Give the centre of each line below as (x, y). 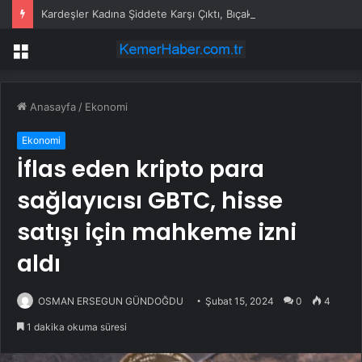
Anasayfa (51, 107)
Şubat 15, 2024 (240, 301)
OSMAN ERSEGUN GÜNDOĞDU (111, 301)
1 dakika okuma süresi (76, 327)
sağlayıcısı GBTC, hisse (150, 201)
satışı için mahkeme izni (157, 233)
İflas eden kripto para (141, 170)
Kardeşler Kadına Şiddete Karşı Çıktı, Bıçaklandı (158, 14)
